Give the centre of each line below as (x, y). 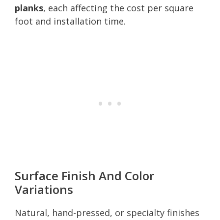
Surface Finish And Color (84, 175)
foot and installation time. (70, 21)
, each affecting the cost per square (118, 8)
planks (29, 8)
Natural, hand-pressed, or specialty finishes (107, 212)
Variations (44, 189)
